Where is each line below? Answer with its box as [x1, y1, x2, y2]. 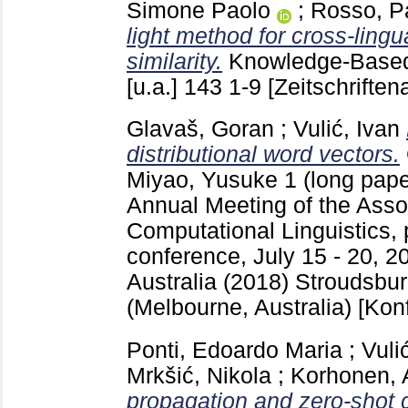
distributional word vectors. [127, 142, 400, 168]
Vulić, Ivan [293, 117, 400, 142]
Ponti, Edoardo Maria [127, 338, 342, 363]
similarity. [127, 48, 222, 74]
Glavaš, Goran [127, 117, 274, 142]
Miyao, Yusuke [127, 168, 278, 193]
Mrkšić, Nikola [127, 363, 271, 389]
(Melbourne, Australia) [127, 295, 358, 321]
